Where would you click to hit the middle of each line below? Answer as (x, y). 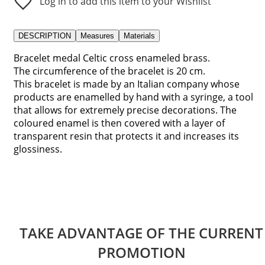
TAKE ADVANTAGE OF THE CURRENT (141, 233)
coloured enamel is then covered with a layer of (119, 123)
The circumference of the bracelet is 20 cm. (109, 71)
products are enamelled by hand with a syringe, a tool (133, 97)
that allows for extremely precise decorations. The (125, 110)
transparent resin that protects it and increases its (126, 136)
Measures (97, 35)
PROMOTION (141, 253)
